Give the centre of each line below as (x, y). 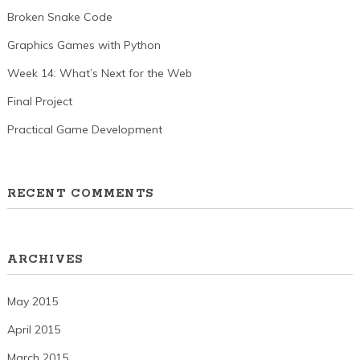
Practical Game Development (84, 129)
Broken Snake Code (59, 16)
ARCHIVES (45, 259)
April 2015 (33, 329)
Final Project (39, 101)
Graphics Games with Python (84, 45)
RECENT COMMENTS (80, 194)
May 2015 (32, 301)
